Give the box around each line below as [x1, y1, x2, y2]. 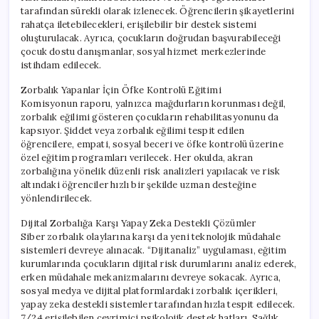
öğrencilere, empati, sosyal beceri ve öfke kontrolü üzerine [21, 137, 283, 150]
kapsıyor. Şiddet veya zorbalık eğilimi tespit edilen [21, 124, 245, 137]
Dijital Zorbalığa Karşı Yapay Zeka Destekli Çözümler [21, 216, 256, 229]
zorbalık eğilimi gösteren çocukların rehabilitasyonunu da [21, 110, 279, 123]
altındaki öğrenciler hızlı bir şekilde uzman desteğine [21, 178, 256, 191]
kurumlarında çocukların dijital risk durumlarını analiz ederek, [21, 257, 297, 270]
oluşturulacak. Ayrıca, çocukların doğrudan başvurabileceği [21, 31, 281, 44]
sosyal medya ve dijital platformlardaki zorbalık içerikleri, [21, 284, 278, 297]
